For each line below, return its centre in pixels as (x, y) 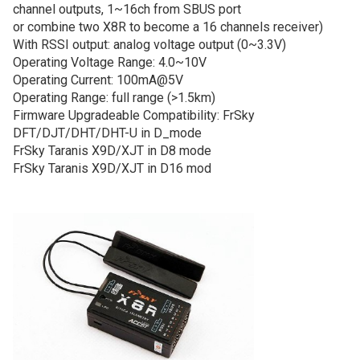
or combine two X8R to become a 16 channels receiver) (168, 27)
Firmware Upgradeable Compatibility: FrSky (134, 116)
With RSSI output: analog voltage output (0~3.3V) (149, 45)
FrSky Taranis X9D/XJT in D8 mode (112, 151)
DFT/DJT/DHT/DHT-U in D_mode (107, 133)
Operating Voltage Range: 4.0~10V (110, 63)
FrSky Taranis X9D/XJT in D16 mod (112, 169)
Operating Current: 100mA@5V (98, 80)
